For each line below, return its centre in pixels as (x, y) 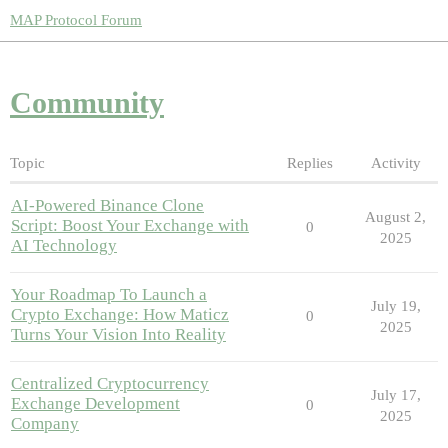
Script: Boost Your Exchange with (130, 225)
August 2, (395, 216)
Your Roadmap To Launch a (109, 294)
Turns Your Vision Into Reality (118, 334)
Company (45, 423)
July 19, (395, 305)
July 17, (395, 394)
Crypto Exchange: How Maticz (120, 314)
